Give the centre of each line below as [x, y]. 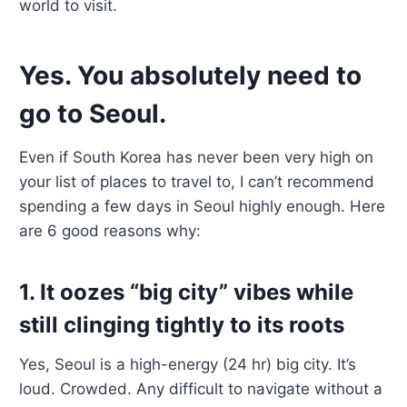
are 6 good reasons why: [110, 231]
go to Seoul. [93, 114]
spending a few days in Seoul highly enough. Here [203, 207]
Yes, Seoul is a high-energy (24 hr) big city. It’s [188, 365]
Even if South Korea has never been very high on [197, 158]
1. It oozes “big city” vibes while [187, 293]
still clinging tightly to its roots [182, 325]
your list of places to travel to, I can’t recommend [197, 182]
